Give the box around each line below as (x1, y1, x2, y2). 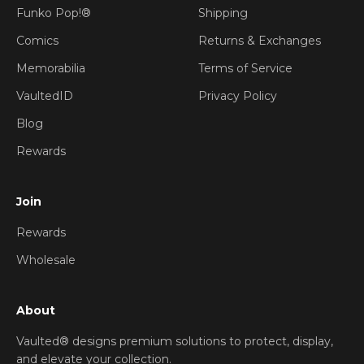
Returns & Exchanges (198, 33, 321, 48)
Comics (16, 33, 58, 48)
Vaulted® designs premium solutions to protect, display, (16, 334, 333, 349)
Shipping (198, 6, 248, 20)
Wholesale (16, 253, 76, 267)
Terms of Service (198, 61, 292, 76)
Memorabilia (16, 61, 85, 76)
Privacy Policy (198, 89, 277, 103)
